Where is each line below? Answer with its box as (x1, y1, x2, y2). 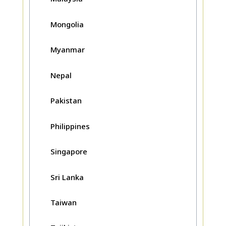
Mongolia (50, 19, 84, 29)
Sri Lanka (50, 172, 84, 182)
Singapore (50, 146, 87, 157)
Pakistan (50, 95, 82, 106)
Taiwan (50, 197, 77, 208)
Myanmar (50, 44, 85, 55)
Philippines (50, 121, 90, 131)
